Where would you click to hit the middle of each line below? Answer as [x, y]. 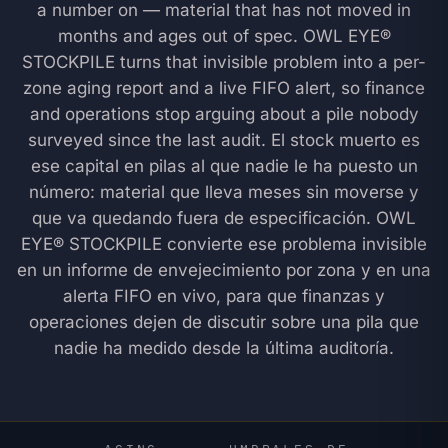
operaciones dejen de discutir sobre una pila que [224, 322]
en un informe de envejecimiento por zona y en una [224, 270]
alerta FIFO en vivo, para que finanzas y [224, 296]
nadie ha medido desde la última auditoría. [224, 348]
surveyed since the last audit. [149, 140]
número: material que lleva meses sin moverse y [224, 192]
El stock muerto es [345, 140]
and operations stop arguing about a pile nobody [224, 114]
